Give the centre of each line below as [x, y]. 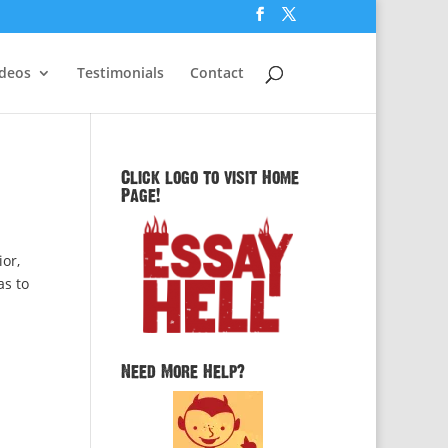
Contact [217, 72]
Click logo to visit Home [209, 178]
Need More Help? [182, 372]
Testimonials [120, 72]
